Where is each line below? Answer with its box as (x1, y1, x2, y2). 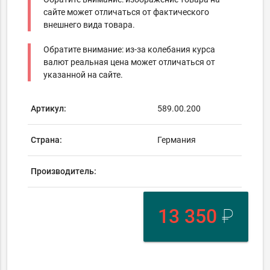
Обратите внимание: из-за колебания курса (43, 45, 216, 55)
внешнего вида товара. (43, 20, 136, 30)
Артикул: (31, 104, 67, 114)
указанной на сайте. (43, 70, 124, 80)
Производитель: (31, 166, 97, 177)
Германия (157, 135, 196, 145)
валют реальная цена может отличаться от (43, 57, 216, 67)
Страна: (31, 135, 63, 145)
